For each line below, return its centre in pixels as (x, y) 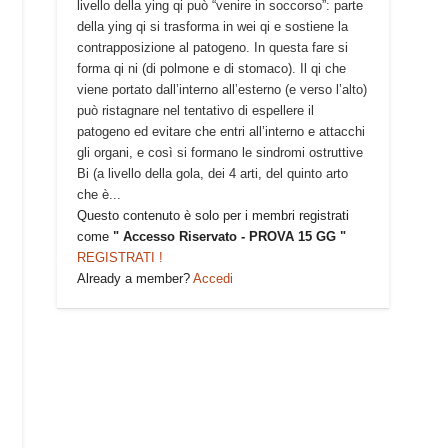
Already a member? (134, 279)
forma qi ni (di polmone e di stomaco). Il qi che (211, 69)
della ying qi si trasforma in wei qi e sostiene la (212, 27)
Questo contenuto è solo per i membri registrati (212, 216)
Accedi (212, 279)
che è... (98, 195)
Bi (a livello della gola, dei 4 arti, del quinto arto (212, 174)
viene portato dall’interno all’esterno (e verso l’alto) (221, 90)
